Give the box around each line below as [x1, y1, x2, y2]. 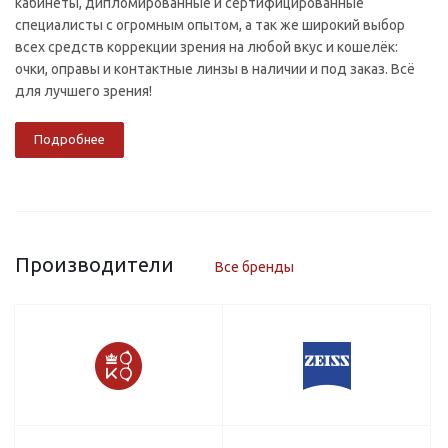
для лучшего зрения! [15, 82, 152, 99]
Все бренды [215, 258, 294, 275]
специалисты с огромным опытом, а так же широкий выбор [15, 16, 405, 33]
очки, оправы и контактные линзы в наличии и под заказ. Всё [15, 60, 415, 77]
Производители [15, 252, 174, 276]
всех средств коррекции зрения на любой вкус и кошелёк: [15, 38, 398, 55]
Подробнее [34, 131, 105, 146]
